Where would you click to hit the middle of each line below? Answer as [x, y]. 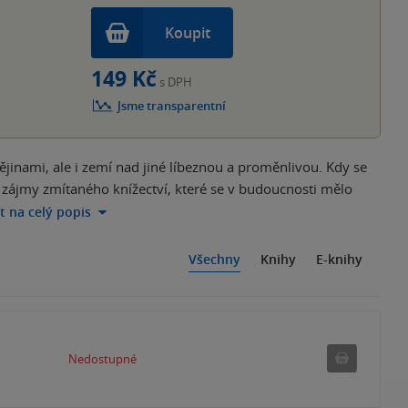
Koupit [188, 33]
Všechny [214, 259]
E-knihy [339, 259]
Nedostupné [102, 359]
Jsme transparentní [172, 106]
